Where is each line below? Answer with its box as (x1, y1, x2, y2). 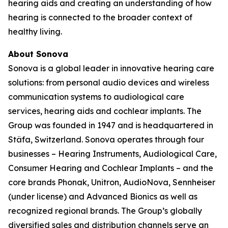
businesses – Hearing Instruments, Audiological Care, (8, 148, 217, 159)
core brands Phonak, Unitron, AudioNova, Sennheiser (8, 177, 215, 187)
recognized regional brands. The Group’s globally (8, 205, 202, 216)
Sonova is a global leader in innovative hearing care (8, 63, 214, 73)
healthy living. (8, 26, 62, 37)
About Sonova (8, 48, 68, 59)
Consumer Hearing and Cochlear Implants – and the (8, 162, 213, 173)
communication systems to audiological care (8, 91, 184, 102)
